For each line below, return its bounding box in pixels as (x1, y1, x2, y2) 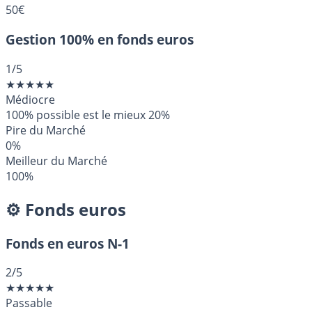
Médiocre (6, 91, 55, 107)
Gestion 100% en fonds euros (6, 31, 194, 49)
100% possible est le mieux (6, 107, 146, 123)
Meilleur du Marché (6, 153, 107, 169)
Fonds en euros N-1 (6, 234, 130, 252)
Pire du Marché (6, 122, 86, 138)
